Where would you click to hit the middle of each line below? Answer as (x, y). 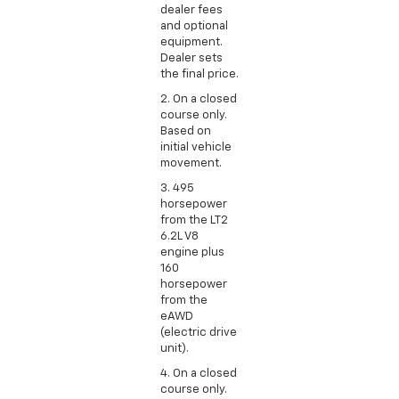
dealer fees (191, 10)
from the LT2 (194, 220)
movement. (191, 163)
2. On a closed (199, 99)
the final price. (199, 74)
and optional (194, 26)
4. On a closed (199, 373)
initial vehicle (196, 147)
